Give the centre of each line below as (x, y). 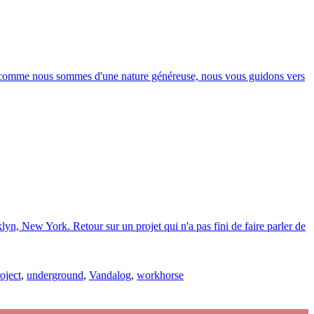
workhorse (160, 275)
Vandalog (110, 275)
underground (55, 275)
